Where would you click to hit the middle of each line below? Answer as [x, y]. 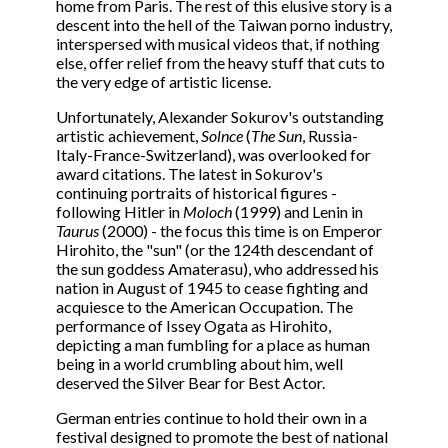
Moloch [209, 212]
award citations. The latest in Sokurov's [189, 174]
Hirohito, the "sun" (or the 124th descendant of [215, 250]
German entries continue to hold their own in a [211, 418]
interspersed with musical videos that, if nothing [218, 44]
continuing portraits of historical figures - [196, 193]
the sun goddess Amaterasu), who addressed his [217, 269]
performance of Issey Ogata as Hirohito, [193, 326]
